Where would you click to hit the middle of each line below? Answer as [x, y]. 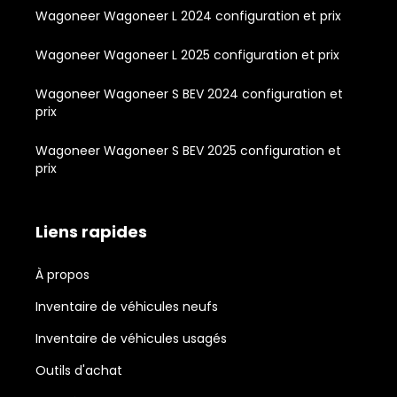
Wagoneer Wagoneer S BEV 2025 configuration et [188, 150]
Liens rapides [91, 231]
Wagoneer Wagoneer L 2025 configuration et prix [187, 54]
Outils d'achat [79, 370]
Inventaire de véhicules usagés [131, 338]
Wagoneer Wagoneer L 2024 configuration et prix [188, 16]
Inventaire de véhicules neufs [127, 306]
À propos [62, 274]
